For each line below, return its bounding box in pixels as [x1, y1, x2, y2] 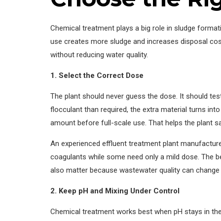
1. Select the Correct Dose [50, 71, 144, 80]
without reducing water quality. [50, 50, 148, 59]
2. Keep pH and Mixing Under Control [50, 186, 180, 195]
